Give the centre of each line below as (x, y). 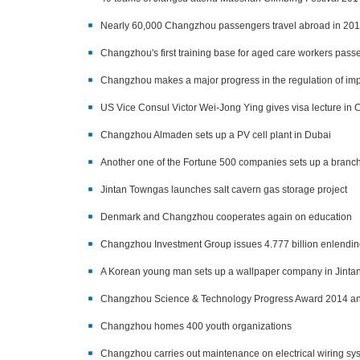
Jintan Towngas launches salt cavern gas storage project (224, 190)
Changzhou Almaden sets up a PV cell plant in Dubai (216, 135)
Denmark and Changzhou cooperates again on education (226, 217)
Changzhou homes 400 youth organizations (196, 326)
